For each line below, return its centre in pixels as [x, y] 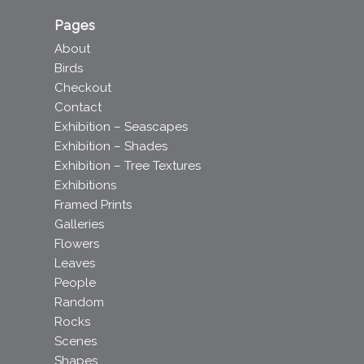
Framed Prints [93, 204]
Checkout [83, 87]
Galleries [79, 224]
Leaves [75, 263]
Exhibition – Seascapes [121, 126]
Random [79, 302]
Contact [78, 107]
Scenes [76, 341]
